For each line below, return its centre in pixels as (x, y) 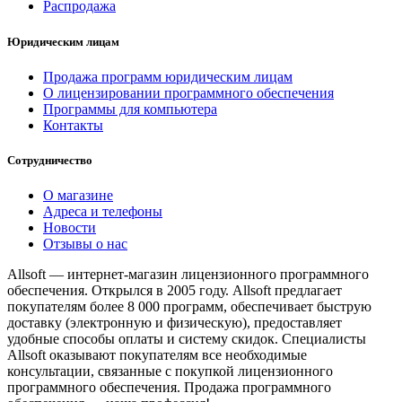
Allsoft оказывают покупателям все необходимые (157, 355)
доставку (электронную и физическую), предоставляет (175, 323)
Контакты (73, 125)
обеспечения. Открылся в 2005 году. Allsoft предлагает (175, 291)
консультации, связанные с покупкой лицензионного (170, 371)
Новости (70, 228)
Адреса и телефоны (103, 212)
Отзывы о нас (85, 244)
